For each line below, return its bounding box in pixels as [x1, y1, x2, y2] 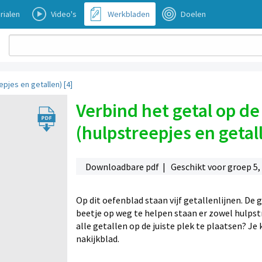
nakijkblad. [75, 232, 119, 244]
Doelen [181, 9, 206, 19]
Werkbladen [108, 9, 150, 19]
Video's [51, 9, 77, 19]
